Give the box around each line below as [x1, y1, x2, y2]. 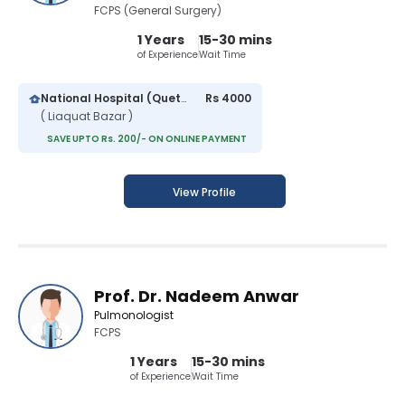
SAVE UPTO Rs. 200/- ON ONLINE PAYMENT [47, 132, 247, 146]
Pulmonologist [94, 307, 174, 324]
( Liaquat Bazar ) [41, 108, 133, 125]
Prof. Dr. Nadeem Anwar [94, 285, 299, 308]
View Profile [173, 184, 236, 201]
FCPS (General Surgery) [94, 3, 221, 19]
